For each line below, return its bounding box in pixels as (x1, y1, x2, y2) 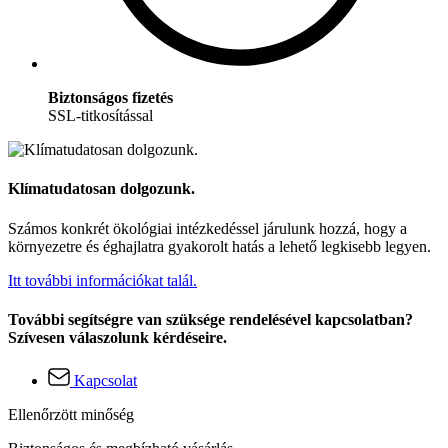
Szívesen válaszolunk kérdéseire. (8, 328, 227, 346)
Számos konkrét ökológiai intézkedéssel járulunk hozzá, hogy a (8, 219, 407, 237)
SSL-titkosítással (48, 107, 153, 125)
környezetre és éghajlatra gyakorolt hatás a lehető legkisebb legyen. (8, 237, 431, 255)
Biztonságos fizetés (48, 89, 173, 107)
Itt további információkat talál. (8, 271, 197, 289)
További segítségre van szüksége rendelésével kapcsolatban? (8, 310, 413, 328)
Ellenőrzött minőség (8, 406, 134, 424)
